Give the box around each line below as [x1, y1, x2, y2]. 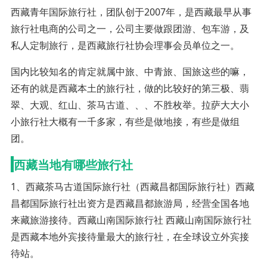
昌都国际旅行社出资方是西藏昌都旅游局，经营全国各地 [10, 196, 249, 210]
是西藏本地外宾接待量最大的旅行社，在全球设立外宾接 [10, 229, 249, 243]
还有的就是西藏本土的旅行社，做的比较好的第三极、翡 [10, 81, 249, 95]
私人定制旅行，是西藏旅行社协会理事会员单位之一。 [10, 38, 240, 52]
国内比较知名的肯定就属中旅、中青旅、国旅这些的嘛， [10, 64, 249, 78]
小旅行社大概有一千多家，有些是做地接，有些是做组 [10, 114, 240, 128]
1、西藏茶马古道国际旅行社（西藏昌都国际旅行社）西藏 [10, 179, 254, 193]
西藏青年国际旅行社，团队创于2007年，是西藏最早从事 [10, 5, 252, 18]
